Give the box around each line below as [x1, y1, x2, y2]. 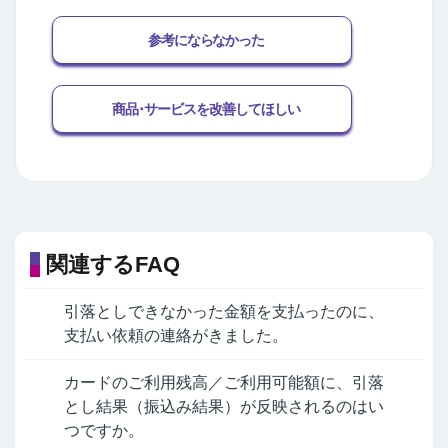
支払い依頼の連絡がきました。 [64, 327, 288, 345]
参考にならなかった [147, 31, 265, 48]
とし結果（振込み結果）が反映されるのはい [64, 398, 384, 416]
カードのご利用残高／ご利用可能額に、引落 [64, 374, 384, 392]
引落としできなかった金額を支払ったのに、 [64, 303, 384, 321]
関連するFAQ [46, 251, 180, 277]
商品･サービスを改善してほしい [112, 101, 300, 118]
